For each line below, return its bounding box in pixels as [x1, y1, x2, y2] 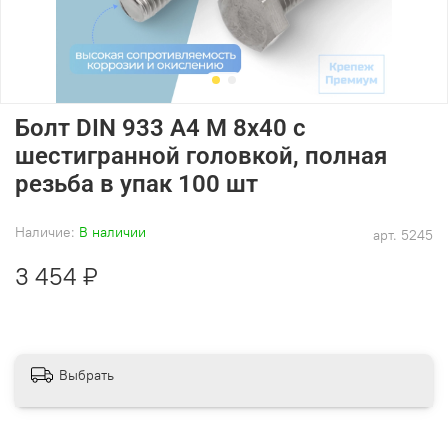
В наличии [79, 222, 146, 241]
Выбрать [59, 366, 114, 385]
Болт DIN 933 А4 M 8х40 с [15, 113, 306, 142]
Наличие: [15, 222, 75, 241]
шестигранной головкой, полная [15, 141, 387, 170]
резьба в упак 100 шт [15, 169, 258, 198]
